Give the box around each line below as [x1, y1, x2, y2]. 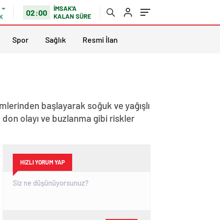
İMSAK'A [54, 4, 77, 12]
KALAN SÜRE [54, 12, 92, 20]
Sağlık [45, 34, 66, 44]
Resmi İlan [82, 34, 118, 44]
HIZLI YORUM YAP [20, 159, 65, 165]
